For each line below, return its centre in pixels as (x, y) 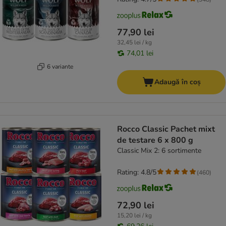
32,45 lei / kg (134, 43)
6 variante (60, 66)
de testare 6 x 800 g (155, 140)
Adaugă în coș (177, 82)
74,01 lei (140, 53)
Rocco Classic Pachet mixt (166, 129)
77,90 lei (136, 33)
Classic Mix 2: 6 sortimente (159, 151)
